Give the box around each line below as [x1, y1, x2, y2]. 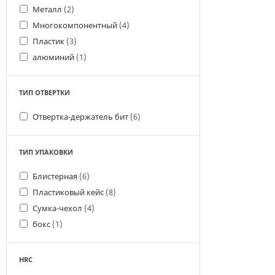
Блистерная [33, 171, 79, 182]
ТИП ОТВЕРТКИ [19, 88, 70, 97]
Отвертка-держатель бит [33, 111, 130, 122]
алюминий [33, 52, 76, 63]
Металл [33, 4, 64, 15]
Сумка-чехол [33, 203, 84, 214]
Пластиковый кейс [33, 187, 106, 198]
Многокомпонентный [33, 20, 119, 31]
